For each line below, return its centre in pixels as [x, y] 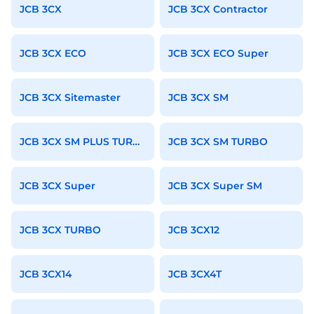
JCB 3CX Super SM [215, 186]
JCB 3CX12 [194, 230]
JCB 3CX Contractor [218, 9]
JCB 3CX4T [195, 274]
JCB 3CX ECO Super [218, 53]
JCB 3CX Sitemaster [70, 97]
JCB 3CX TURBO [60, 230]
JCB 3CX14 [46, 274]
